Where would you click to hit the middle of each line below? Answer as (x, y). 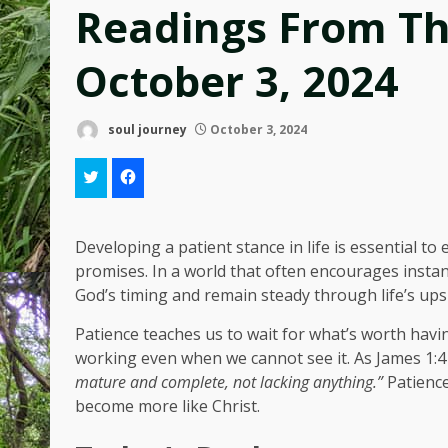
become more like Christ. (167, 406)
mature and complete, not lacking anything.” (229, 382)
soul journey (146, 129)
